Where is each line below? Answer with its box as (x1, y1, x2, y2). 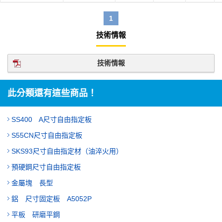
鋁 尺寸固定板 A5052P (11, 195, 92, 203)
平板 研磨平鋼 (11, 211, 60, 219)
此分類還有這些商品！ (7, 88, 97, 98)
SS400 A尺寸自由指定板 (11, 115, 92, 123)
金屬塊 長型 (11, 179, 53, 187)
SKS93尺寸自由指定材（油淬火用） (11, 147, 123, 155)
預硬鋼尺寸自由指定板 (11, 163, 81, 171)
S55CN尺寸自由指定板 (11, 131, 82, 139)
